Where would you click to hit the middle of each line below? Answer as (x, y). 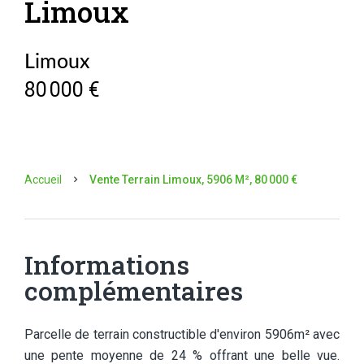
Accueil (43, 180)
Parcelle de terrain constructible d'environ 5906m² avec (182, 334)
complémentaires (134, 290)
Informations (107, 264)
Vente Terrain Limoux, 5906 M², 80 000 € (193, 180)
